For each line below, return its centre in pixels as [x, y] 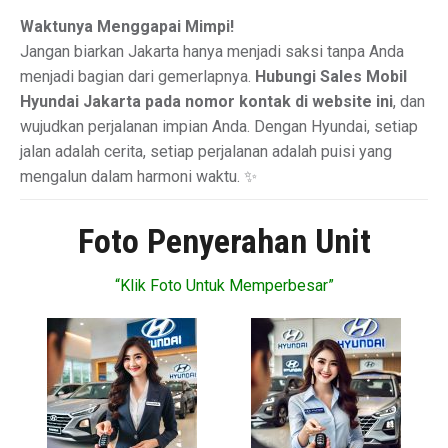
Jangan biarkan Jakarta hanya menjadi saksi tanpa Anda [212, 51]
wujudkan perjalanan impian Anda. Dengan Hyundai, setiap [219, 126]
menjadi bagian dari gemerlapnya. [137, 76]
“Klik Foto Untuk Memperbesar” [224, 285]
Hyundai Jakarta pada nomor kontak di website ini [206, 101]
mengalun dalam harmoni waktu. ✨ [138, 176]
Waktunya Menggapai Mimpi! [127, 26]
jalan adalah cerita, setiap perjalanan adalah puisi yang [206, 151]
